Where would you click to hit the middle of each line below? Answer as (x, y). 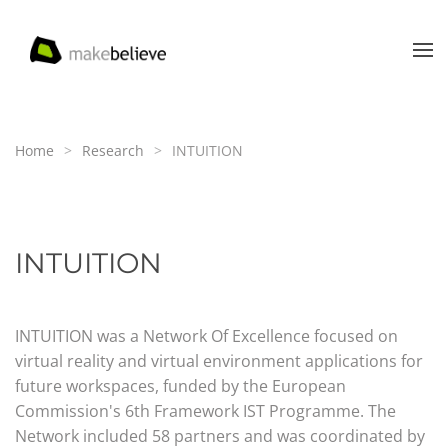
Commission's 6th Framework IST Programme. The (205, 411)
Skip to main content (123, 57)
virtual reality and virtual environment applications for (219, 361)
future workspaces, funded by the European (180, 386)
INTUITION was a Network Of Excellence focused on (206, 336)
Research (113, 150)
